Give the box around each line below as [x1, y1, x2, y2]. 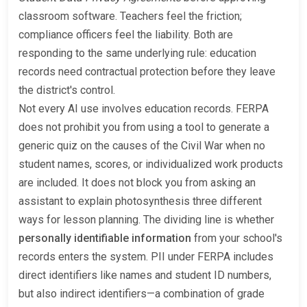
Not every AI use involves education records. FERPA [19, 101, 269, 115]
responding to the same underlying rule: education [19, 46, 256, 60]
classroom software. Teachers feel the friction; [19, 9, 242, 23]
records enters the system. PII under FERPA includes [19, 249, 273, 263]
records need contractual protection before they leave [19, 64, 275, 78]
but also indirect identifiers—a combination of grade [19, 286, 265, 300]
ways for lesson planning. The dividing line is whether [19, 212, 274, 226]
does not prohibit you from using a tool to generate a [19, 120, 269, 134]
